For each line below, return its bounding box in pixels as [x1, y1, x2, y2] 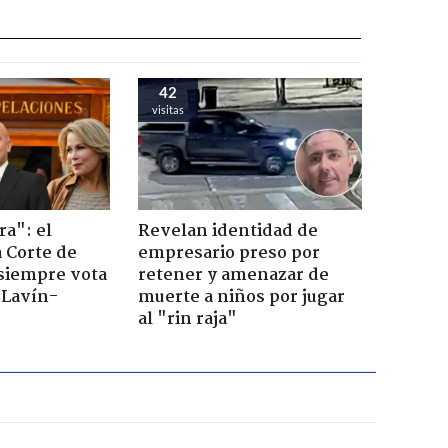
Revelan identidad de [137, 217, 318, 245]
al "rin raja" [137, 305, 237, 333]
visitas [151, 102, 184, 116]
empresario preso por [137, 239, 320, 267]
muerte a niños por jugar [137, 283, 345, 311]
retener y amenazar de [137, 261, 329, 289]
